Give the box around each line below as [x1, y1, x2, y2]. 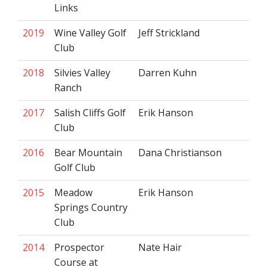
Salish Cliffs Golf [54, 106, 126, 119]
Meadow [54, 186, 92, 199]
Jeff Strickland [138, 26, 200, 39]
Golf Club [54, 161, 95, 174]
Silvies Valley [54, 66, 110, 79]
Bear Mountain [54, 146, 122, 159]
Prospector [54, 241, 104, 254]
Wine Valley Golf [54, 26, 126, 39]
